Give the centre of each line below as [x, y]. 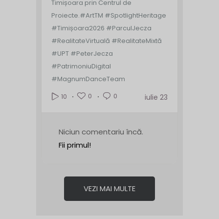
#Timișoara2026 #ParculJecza [101, 28]
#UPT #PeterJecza [82, 54]
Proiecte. [66, 16]
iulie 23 [156, 98]
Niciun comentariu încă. [101, 132]
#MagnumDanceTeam [88, 79]
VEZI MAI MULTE [109, 189]
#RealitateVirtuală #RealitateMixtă [107, 41]
